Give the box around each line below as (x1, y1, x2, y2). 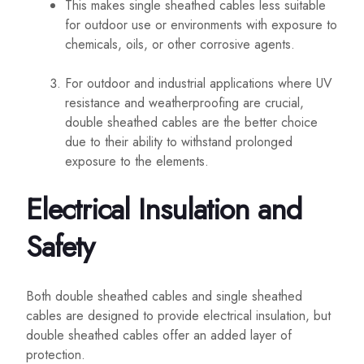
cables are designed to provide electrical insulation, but (26, 306, 331, 326)
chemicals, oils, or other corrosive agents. (65, 35, 295, 54)
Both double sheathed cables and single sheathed (26, 287, 302, 306)
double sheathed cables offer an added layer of (26, 326, 292, 345)
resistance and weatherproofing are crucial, (65, 93, 304, 113)
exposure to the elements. (65, 152, 209, 171)
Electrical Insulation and (26, 188, 302, 232)
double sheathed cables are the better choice (65, 113, 318, 132)
